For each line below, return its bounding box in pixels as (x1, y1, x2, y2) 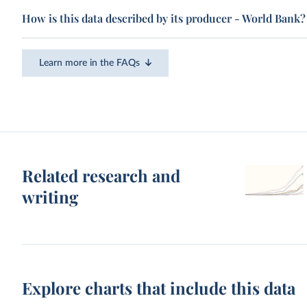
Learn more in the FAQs (39, 58, 140, 68)
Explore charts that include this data (22, 277, 296, 299)
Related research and (22, 164, 181, 186)
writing (22, 186, 79, 208)
